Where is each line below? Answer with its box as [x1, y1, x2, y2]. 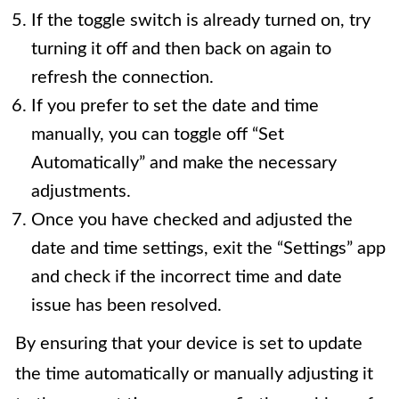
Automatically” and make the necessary [31, 154, 337, 173]
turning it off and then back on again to [31, 40, 331, 59]
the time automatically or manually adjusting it [15, 365, 373, 384]
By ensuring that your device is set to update [15, 335, 362, 354]
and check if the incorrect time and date [31, 268, 342, 287]
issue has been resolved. [31, 297, 222, 315]
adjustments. [31, 183, 131, 201]
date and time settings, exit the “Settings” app [31, 240, 386, 258]
